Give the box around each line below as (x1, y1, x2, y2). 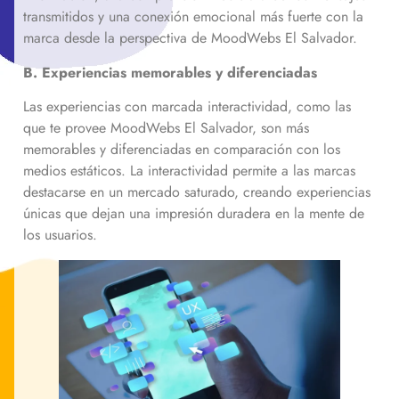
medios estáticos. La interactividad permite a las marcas (23, 159, 355, 181)
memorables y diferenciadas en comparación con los (23, 138, 340, 159)
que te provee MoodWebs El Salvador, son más (23, 117, 309, 138)
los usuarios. (23, 224, 102, 245)
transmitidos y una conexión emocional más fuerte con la (23, 6, 363, 28)
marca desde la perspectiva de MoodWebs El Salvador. (23, 28, 362, 49)
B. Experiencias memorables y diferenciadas (23, 61, 317, 83)
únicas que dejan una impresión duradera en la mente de (23, 202, 364, 224)
